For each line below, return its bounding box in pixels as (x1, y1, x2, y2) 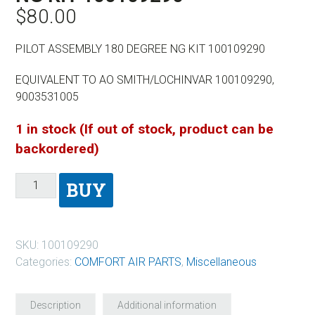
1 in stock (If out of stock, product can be (15, 120, 274, 137)
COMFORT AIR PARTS (75, 255, 181, 269)
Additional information (117, 299, 217, 311)
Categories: (15, 255, 75, 269)
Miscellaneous (186, 255, 257, 269)
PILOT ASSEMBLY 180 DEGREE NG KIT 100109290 (15, 41, 265, 56)
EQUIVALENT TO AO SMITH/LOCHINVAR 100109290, (15, 72, 274, 86)
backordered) (15, 140, 99, 157)
